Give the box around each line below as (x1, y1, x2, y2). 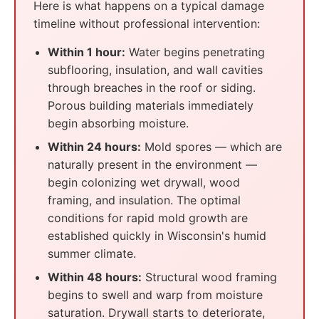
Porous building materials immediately (48, 98, 253, 113)
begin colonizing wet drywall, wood (48, 175, 240, 189)
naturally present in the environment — (48, 157, 257, 172)
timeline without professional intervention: (33, 16, 260, 31)
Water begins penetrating (125, 45, 265, 59)
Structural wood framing (142, 270, 277, 284)
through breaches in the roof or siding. (48, 80, 256, 95)
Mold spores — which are (141, 140, 282, 154)
